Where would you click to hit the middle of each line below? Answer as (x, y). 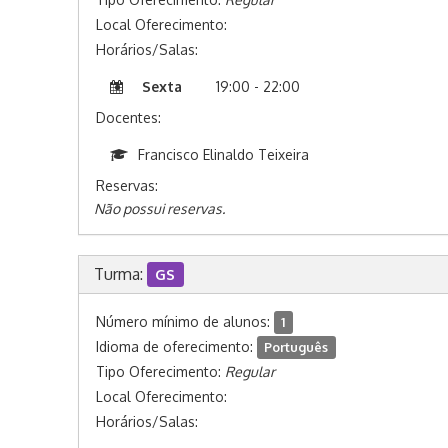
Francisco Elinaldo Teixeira (223, 154)
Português (296, 347)
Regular (249, 371)
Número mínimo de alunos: (184, 321)
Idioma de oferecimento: (176, 346)
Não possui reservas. (159, 208)
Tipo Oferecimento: (160, 371)
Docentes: (128, 117)
